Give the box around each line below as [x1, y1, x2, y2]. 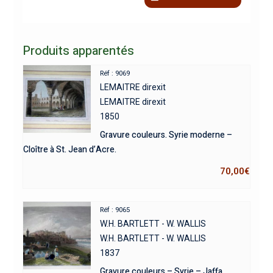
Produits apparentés [22, 41, 134, 60]
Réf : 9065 [100, 205, 130, 214]
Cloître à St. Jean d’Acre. [23, 143, 116, 156]
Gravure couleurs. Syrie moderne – [100, 128, 233, 141]
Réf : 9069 [100, 69, 130, 77]
